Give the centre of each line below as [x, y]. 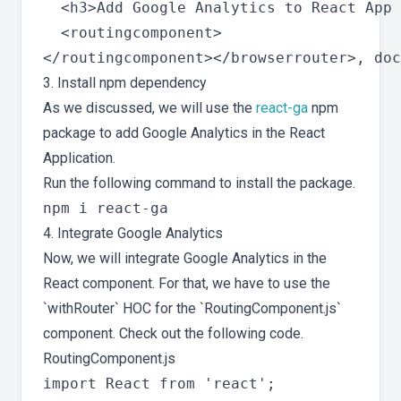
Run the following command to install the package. [199, 183]
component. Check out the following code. [173, 334]
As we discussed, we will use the [149, 108]
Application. [79, 158]
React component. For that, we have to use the [187, 284]
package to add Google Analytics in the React [184, 133]
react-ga [282, 108]
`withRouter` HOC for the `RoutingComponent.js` [192, 309]
